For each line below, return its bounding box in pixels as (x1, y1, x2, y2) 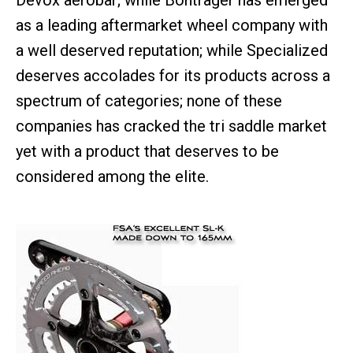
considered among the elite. (16, 167, 209, 186)
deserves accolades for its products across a (16, 66, 330, 85)
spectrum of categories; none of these (16, 91, 282, 110)
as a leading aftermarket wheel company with (16, 16, 328, 35)
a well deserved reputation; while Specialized (16, 41, 328, 60)
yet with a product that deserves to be (16, 142, 279, 161)
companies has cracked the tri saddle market (16, 117, 327, 136)
